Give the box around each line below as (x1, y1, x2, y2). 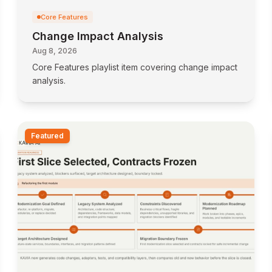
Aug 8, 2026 (32, 46, 78, 55)
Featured (31, 131, 64, 140)
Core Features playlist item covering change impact (32, 62, 238, 72)
